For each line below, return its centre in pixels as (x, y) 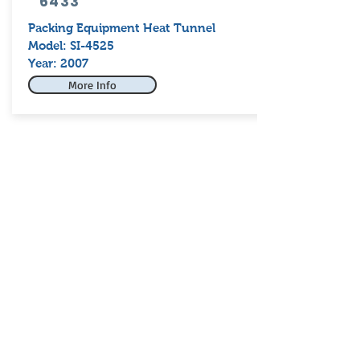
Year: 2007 (58, 63)
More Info (92, 85)
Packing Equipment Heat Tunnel (122, 28)
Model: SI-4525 (71, 45)
